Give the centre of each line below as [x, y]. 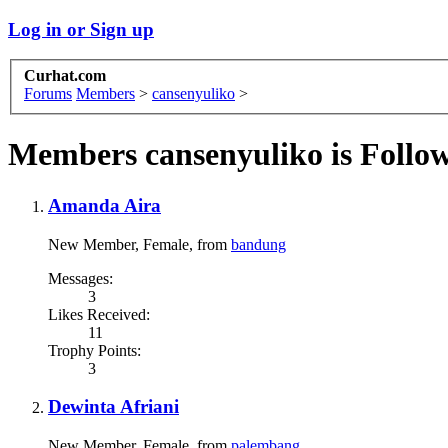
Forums [48, 94]
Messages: [80, 278]
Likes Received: [99, 314]
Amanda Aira [104, 205]
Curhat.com [65, 76]
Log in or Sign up [81, 29]
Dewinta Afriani [113, 407]
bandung [258, 244]
